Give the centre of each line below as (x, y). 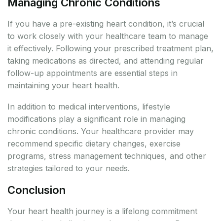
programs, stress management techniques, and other (107, 156)
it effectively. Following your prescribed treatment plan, (110, 49)
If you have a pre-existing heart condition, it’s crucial (106, 24)
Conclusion (37, 190)
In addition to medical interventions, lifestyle (89, 107)
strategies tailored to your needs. (69, 168)
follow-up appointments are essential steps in (92, 73)
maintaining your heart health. (63, 86)
